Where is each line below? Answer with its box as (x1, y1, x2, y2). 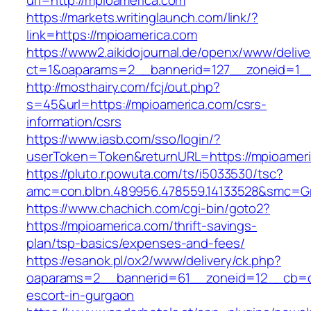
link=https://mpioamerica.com (26, 26, 198, 44)
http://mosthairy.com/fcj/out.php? (26, 78, 220, 96)
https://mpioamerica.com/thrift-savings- (26, 217, 258, 235)
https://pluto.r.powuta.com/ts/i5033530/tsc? (26, 165, 283, 183)
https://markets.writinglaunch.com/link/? (26, 8, 258, 27)
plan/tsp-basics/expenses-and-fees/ (26, 234, 245, 253)
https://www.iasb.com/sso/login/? (26, 130, 221, 149)
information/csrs (26, 112, 121, 131)
